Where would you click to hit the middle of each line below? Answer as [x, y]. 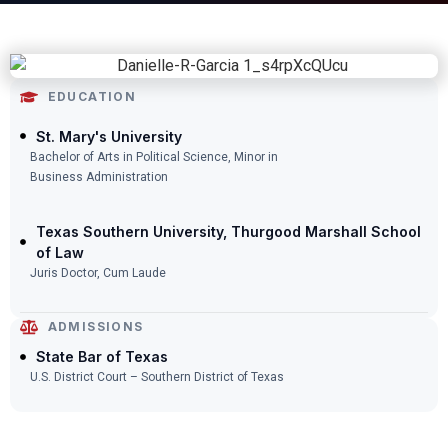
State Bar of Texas [102, 357]
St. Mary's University [109, 136]
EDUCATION [92, 96]
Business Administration [99, 176]
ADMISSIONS [95, 327]
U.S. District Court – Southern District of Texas [157, 377]
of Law [60, 252]
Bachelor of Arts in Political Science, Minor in [154, 156]
